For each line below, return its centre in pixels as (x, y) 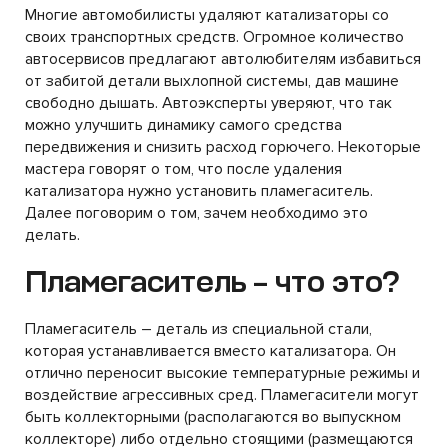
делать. (52, 235)
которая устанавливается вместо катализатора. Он (210, 351)
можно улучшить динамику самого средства (183, 125)
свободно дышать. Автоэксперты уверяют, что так (208, 103)
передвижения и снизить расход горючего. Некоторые (223, 147)
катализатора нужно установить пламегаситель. (199, 191)
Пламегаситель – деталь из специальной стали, (198, 329)
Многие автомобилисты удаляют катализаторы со (207, 15)
